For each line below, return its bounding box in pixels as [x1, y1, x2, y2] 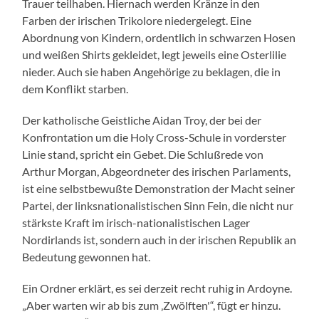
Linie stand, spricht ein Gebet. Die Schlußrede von [22, 147, 264, 161]
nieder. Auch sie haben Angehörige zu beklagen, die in [22, 64, 281, 78]
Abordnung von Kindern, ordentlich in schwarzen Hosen [22, 30, 296, 44]
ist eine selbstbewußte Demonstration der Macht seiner [22, 181, 296, 195]
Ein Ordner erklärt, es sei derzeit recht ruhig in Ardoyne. [22, 281, 293, 295]
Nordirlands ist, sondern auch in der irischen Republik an [22, 232, 297, 246]
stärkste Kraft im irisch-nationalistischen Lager [22, 215, 251, 229]
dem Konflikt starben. [22, 81, 129, 95]
